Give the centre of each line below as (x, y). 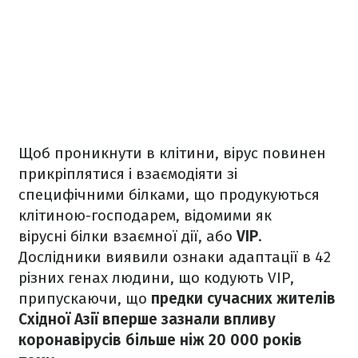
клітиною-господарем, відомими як (145, 216)
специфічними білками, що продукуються (169, 195)
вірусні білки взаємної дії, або (127, 237)
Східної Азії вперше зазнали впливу (147, 320)
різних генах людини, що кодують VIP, (156, 278)
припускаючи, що (85, 299)
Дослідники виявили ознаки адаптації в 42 (175, 257)
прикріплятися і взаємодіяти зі (128, 174)
